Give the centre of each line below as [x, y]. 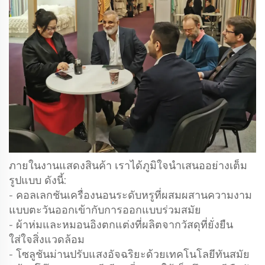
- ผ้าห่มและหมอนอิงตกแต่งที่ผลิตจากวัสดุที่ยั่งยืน [121, 224]
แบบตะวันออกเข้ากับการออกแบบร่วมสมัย [105, 210]
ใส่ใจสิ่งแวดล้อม [47, 239]
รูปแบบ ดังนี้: [38, 180]
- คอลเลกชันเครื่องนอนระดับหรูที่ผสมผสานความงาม [130, 195]
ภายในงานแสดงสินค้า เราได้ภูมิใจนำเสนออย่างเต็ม [128, 165]
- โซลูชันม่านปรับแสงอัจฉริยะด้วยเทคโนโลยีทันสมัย [129, 254]
